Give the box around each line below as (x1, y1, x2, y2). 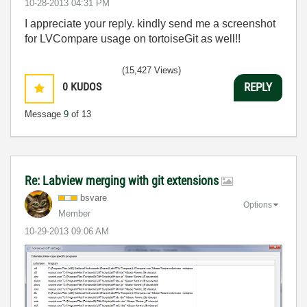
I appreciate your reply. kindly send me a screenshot (25, 17, 275, 29)
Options (243, 200, 272, 210)
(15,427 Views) (122, 64, 181, 75)
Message (25, 108, 64, 119)
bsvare (80, 192, 107, 203)
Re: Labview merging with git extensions (25, 173, 221, 188)
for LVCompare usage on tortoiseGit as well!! (25, 32, 241, 45)
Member (58, 208, 90, 219)
